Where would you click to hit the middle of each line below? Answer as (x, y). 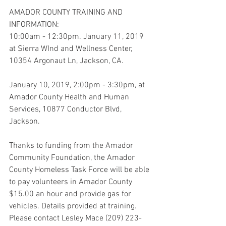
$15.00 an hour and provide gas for (71, 194)
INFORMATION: (35, 25)
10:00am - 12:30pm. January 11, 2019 (77, 37)
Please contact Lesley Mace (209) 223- (75, 218)
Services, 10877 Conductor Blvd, (66, 109)
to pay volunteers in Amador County (72, 182)
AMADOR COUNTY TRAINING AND (67, 13)
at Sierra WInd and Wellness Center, (72, 49)
